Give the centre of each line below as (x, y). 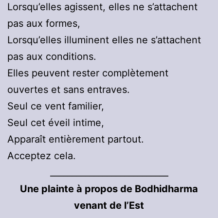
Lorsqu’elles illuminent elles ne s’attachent (104, 40)
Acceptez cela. (42, 156)
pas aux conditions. (52, 57)
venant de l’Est (109, 206)
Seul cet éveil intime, (56, 123)
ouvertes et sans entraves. (69, 90)
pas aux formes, (44, 24)
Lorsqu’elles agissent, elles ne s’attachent (102, 7)
